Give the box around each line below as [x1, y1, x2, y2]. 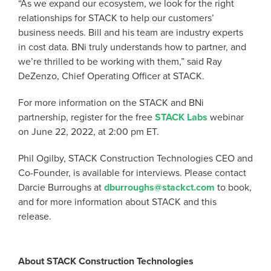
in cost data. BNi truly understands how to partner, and [18, 41, 246, 53]
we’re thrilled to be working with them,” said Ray [18, 56, 222, 68]
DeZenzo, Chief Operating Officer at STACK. [18, 70, 204, 82]
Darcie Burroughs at [18, 181, 104, 194]
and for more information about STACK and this [18, 196, 217, 208]
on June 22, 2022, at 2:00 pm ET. [18, 126, 159, 138]
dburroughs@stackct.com [104, 181, 215, 194]
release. [18, 211, 51, 223]
